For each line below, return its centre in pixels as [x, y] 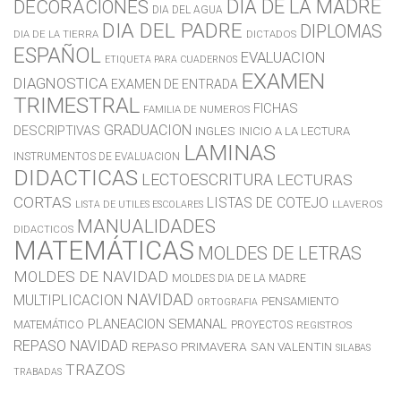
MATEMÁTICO [49, 325]
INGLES [215, 131]
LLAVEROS [357, 205]
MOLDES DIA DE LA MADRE [239, 279]
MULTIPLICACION [68, 301]
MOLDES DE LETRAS [280, 254]
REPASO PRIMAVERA [189, 347]
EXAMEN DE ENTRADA [175, 85]
